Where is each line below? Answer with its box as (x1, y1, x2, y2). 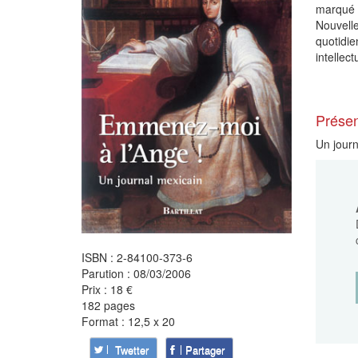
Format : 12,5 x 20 (82, 312, 175, 329)
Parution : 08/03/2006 (82, 265, 191, 281)
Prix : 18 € (82, 280, 133, 297)
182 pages (82, 296, 135, 313)
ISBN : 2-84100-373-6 (82, 249, 193, 265)
